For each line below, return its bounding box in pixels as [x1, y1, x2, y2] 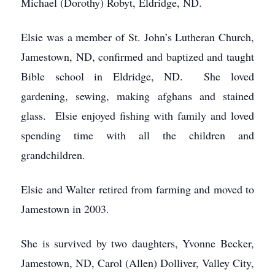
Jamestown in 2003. [21, 201, 109, 216]
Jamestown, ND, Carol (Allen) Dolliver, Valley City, [21, 255, 254, 270]
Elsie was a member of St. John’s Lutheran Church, [21, 29, 254, 44]
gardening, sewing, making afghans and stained [21, 88, 254, 103]
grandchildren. [21, 147, 85, 162]
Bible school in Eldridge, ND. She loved [21, 69, 254, 83]
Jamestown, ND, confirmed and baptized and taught [21, 49, 254, 64]
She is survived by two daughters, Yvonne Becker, [21, 236, 254, 250]
